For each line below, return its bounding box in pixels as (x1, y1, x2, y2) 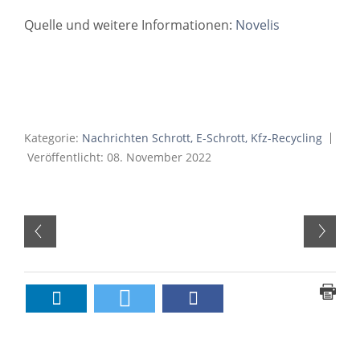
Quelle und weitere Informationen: (24, 15, 235, 34)
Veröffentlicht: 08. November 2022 (27, 149, 211, 165)
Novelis (235, 15, 280, 34)
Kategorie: (24, 129, 82, 145)
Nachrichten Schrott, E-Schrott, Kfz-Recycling (82, 129, 322, 145)
